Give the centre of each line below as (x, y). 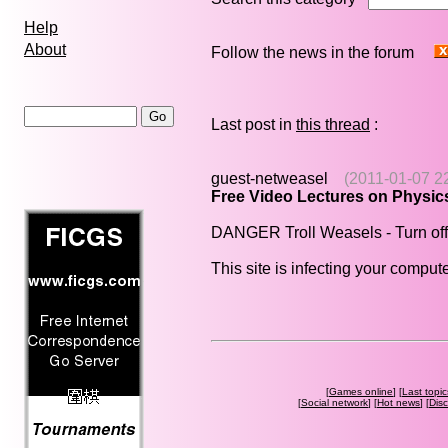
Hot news (398, 402)
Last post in (253, 124)
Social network (334, 402)
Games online (361, 391)
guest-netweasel (269, 178)
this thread (333, 124)
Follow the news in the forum (322, 52)
